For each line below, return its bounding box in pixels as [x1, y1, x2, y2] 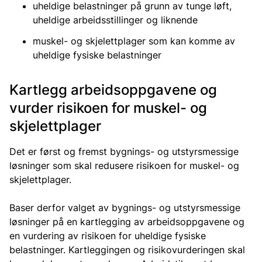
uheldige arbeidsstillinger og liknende [33, 14, 198, 26]
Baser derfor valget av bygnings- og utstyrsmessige [9, 202, 240, 213]
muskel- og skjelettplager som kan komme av [33, 35, 235, 47]
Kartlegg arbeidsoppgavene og [9, 81, 217, 98]
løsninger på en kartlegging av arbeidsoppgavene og [9, 216, 244, 227]
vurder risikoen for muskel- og [9, 99, 207, 116]
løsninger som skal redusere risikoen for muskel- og [9, 160, 239, 171]
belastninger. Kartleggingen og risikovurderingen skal [9, 244, 245, 256]
